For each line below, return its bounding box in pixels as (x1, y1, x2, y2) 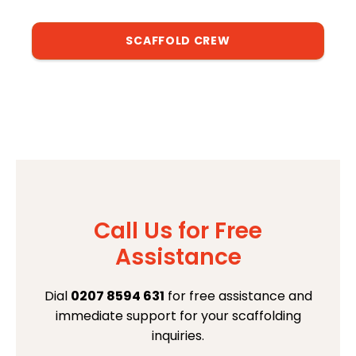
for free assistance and (164, 287, 312, 306)
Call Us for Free (94, 215, 262, 247)
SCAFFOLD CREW (126, 32, 230, 48)
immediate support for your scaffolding (55, 307, 301, 326)
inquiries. (152, 327, 204, 346)
